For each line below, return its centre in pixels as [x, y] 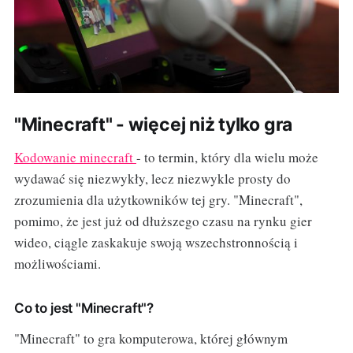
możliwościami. [57, 264]
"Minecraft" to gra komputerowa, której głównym [150, 339]
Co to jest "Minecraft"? [84, 308]
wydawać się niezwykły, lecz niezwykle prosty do [152, 179]
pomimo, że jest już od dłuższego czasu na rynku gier [163, 221]
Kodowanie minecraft [75, 158]
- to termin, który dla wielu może [227, 158]
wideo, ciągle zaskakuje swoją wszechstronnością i [156, 243]
